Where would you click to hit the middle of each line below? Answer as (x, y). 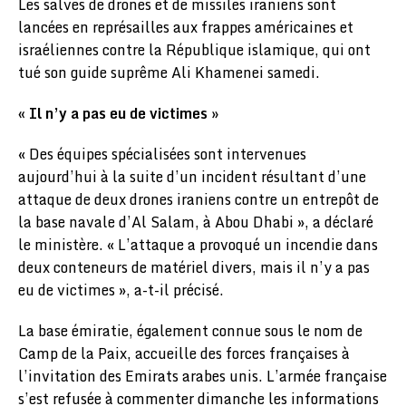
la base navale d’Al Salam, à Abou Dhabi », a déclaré (196, 222)
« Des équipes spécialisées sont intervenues (162, 155)
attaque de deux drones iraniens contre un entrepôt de (198, 200)
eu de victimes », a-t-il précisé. (121, 290)
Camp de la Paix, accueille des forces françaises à (184, 354)
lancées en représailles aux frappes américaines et (186, 28)
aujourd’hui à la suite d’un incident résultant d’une (192, 177)
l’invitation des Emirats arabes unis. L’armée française (203, 377)
